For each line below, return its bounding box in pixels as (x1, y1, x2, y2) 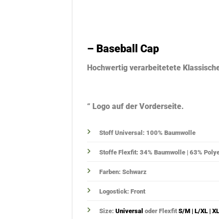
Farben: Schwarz (99, 168, 147, 176)
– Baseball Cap (87, 42, 159, 55)
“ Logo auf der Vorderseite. (87, 102, 184, 111)
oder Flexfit (143, 207, 178, 215)
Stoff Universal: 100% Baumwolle (99, 129, 196, 137)
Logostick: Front (99, 188, 145, 196)
